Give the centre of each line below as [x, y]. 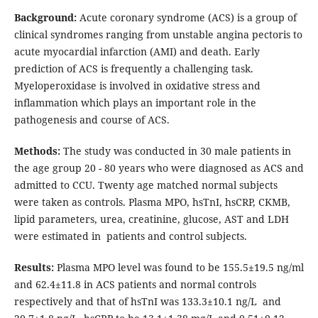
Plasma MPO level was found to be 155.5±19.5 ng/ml [179, 268]
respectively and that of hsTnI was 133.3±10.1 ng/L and [147, 302]
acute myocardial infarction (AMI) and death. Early [137, 52]
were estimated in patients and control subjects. [130, 236]
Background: [45, 18]
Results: [34, 268]
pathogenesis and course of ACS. [92, 120]
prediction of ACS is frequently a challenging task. [133, 69]
